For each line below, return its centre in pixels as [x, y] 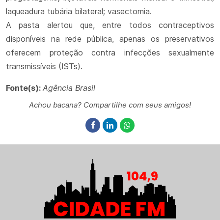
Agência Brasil [69, 88]
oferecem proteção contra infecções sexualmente [110, 53]
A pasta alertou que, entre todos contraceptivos [110, 25]
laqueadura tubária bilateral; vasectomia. [79, 11]
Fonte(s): [24, 88]
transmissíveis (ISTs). [44, 66]
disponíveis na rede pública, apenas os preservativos [110, 39]
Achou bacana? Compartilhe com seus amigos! [110, 105]
